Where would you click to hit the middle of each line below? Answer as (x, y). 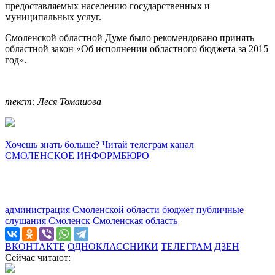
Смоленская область (135, 221)
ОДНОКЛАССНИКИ (113, 247)
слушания (25, 221)
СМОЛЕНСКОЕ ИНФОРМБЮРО (77, 156)
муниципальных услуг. (53, 17)
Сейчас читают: (38, 258)
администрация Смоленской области (82, 210)
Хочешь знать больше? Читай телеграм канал (99, 145)
